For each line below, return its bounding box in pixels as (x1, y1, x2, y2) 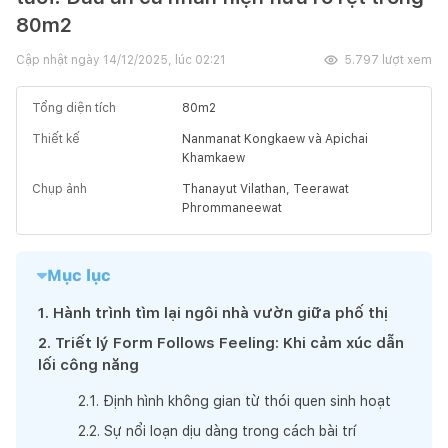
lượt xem (379, 52, 432, 67)
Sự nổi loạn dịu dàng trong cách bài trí (104, 422, 356, 439)
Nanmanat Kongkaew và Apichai (182, 131, 368, 146)
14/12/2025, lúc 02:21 (103, 52, 226, 67)
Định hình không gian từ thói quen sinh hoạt (103, 392, 391, 409)
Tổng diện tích (32, 100, 116, 115)
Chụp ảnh (32, 181, 87, 196)
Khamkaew (182, 150, 245, 165)
